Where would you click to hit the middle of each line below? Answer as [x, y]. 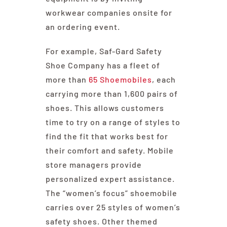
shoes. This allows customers [105, 108]
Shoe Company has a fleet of [103, 65]
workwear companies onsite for [109, 13]
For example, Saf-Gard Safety [104, 51]
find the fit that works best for [107, 136]
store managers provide [93, 165]
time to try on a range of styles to [113, 122]
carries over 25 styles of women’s [113, 207]
